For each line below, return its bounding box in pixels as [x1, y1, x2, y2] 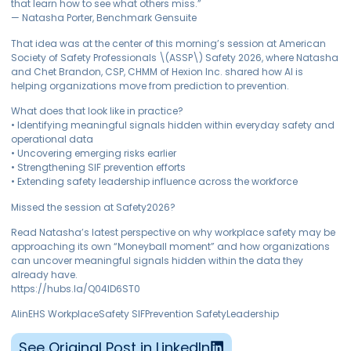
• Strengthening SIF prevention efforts [11, 161, 186, 175]
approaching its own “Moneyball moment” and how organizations [11, 239, 331, 253]
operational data [11, 132, 94, 147]
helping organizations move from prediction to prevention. [11, 78, 290, 92]
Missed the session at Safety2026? [11, 200, 176, 214]
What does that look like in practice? [11, 104, 184, 118]
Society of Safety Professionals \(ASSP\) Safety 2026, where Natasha [11, 50, 339, 64]
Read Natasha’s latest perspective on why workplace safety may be [11, 225, 336, 239]
